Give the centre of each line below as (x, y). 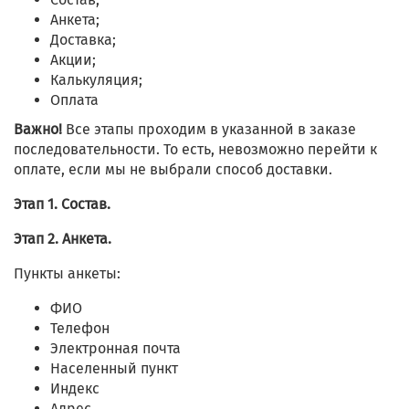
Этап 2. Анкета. (63, 239)
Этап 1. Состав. (62, 204)
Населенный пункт (114, 369)
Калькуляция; (96, 80)
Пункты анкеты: (67, 274)
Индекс (75, 389)
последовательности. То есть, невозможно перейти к (195, 150)
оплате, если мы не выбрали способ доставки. (173, 170)
